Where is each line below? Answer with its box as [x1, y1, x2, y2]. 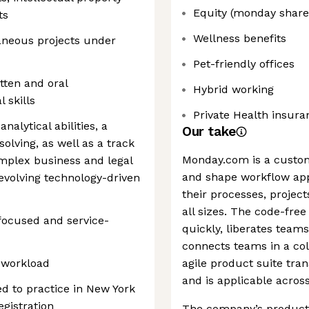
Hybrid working [193, 83, 274, 96]
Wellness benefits [193, 32, 286, 45]
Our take [182, 123, 236, 139]
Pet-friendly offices [193, 57, 295, 70]
